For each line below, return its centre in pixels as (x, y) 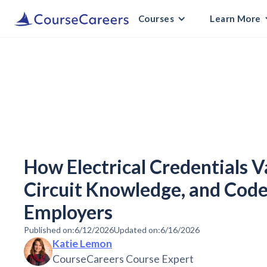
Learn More (235, 18)
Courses (156, 18)
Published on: (49, 230)
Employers (68, 212)
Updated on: (137, 230)
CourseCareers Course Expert (123, 259)
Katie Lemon (82, 244)
